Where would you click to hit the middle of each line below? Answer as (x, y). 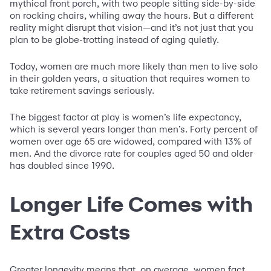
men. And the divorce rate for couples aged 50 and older (131, 154)
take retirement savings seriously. (83, 91)
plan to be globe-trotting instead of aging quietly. (116, 40)
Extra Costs (70, 232)
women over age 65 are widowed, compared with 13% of (131, 142)
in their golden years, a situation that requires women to (130, 79)
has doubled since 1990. (62, 166)
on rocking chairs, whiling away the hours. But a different (132, 16)
